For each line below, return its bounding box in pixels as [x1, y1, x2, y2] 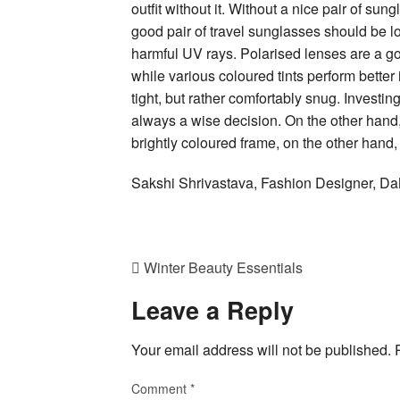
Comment [131, 379, 190, 398]
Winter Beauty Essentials [140, 256, 303, 278]
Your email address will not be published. [131, 339, 391, 361]
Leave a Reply [131, 292, 294, 327]
